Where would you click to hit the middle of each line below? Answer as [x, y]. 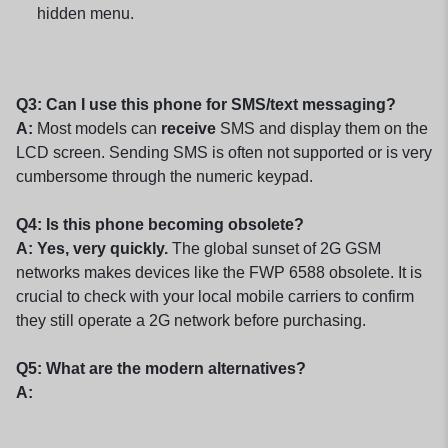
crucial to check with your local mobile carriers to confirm [215, 296]
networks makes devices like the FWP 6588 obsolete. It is [219, 272]
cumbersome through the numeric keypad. [164, 176]
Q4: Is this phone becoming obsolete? [160, 224]
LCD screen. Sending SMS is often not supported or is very [224, 152]
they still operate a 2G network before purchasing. [191, 320]
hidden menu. [85, 13]
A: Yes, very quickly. [92, 248]
